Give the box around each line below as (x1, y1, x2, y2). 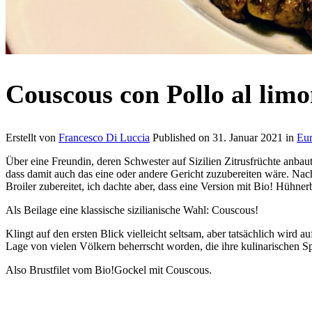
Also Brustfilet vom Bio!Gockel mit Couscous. (6, 263, 212, 276)
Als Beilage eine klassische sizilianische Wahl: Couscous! (6, 203, 258, 216)
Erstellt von (6, 131, 58, 143)
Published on (153, 131, 212, 143)
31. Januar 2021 (212, 131, 283, 143)
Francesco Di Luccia (58, 131, 150, 143)
